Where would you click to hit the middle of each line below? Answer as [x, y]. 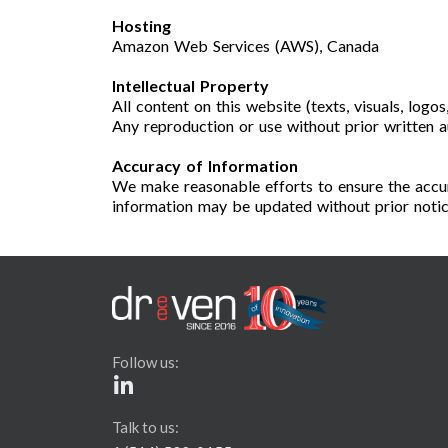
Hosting [141, 26]
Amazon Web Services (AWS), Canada [245, 46]
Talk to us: [145, 426]
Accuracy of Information [205, 166]
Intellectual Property [190, 86]
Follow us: [145, 361]
